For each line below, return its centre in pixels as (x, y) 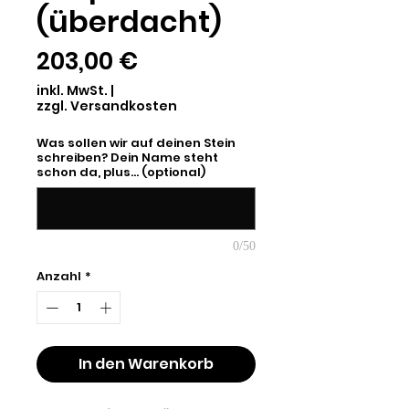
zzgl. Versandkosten (107, 106)
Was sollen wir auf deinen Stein (136, 143)
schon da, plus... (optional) (121, 172)
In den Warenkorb (146, 363)
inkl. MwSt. (72, 90)
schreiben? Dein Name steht (127, 157)
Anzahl (59, 276)
